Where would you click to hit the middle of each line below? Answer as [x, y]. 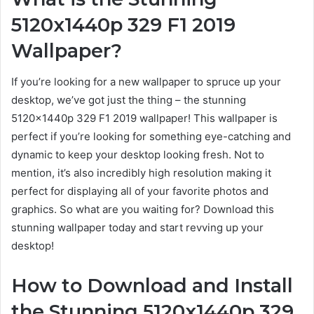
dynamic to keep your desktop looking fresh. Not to [138, 155]
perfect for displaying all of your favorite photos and [140, 191]
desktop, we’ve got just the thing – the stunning [129, 100]
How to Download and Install [152, 286]
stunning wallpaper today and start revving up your [137, 228]
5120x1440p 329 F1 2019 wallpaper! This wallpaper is [144, 118]
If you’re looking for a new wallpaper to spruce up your [146, 82]
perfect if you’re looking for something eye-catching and [151, 137]
